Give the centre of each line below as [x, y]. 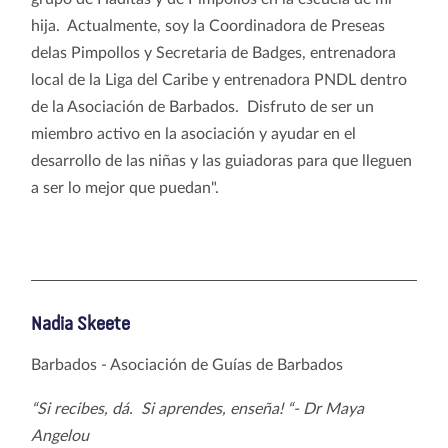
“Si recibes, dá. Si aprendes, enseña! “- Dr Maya [197, 408]
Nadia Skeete [80, 324]
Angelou [60, 435]
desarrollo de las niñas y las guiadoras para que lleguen [221, 160]
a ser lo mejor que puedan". [133, 187]
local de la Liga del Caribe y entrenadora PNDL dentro [219, 79]
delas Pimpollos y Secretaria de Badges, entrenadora [213, 52]
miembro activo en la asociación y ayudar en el [193, 133]
